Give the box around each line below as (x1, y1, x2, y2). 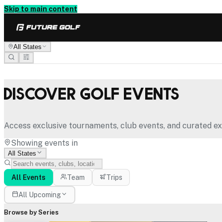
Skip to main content (4, 5, 77, 13)
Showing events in (11, 138, 78, 148)
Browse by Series (4, 209, 58, 217)
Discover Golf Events (4, 82, 180, 103)
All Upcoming (18, 190, 61, 199)
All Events (11, 173, 46, 181)
